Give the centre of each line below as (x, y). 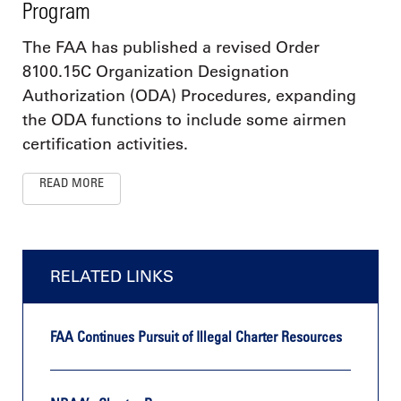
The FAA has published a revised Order (171, 48)
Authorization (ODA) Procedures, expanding (189, 96)
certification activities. (105, 145)
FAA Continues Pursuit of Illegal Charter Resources (196, 336)
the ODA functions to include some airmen (184, 120)
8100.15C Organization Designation (156, 72)
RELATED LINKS (112, 277)
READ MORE (72, 183)
